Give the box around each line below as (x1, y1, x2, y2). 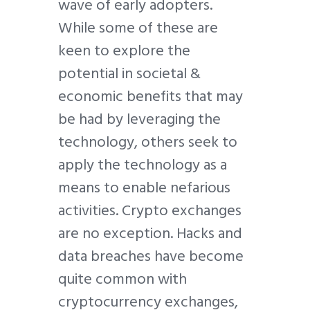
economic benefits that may (58, 83, 243, 109)
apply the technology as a (58, 152, 227, 177)
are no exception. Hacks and (58, 220, 242, 246)
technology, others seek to (58, 129, 237, 154)
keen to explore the (58, 37, 190, 63)
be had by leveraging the (58, 106, 221, 131)
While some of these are (58, 15, 218, 40)
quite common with (58, 266, 187, 291)
